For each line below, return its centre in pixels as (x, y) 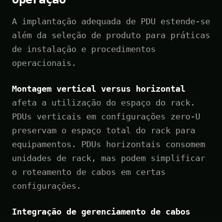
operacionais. (44, 63)
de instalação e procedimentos (84, 49)
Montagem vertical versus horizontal (99, 88)
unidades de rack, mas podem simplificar (109, 158)
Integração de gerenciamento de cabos (101, 211)
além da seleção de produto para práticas (111, 35)
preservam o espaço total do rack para (104, 130)
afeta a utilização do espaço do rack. (104, 102)
